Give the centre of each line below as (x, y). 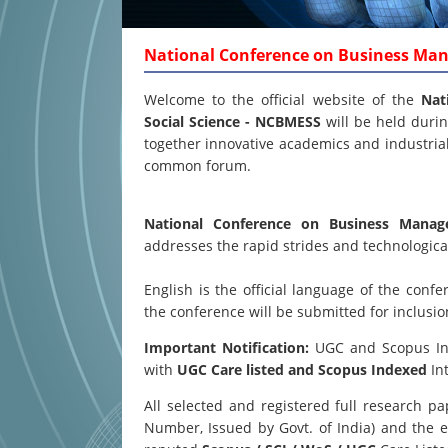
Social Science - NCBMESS (235, 121)
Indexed (399, 369)
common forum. (197, 165)
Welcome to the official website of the (283, 99)
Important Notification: (227, 347)
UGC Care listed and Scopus (272, 369)
